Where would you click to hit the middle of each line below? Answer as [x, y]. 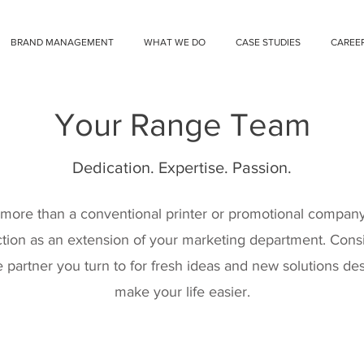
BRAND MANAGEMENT [62, 42]
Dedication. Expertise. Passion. [182, 167]
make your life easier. [182, 292]
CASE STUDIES [268, 42]
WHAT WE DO [174, 42]
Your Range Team [182, 124]
